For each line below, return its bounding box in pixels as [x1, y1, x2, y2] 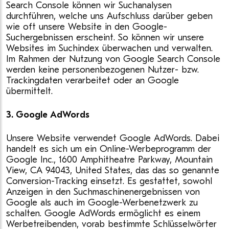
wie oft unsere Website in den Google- [6, 21, 167, 32]
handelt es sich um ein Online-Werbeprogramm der [6, 144, 211, 154]
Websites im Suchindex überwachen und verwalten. [6, 43, 213, 54]
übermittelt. [6, 86, 53, 97]
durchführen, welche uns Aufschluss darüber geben [6, 11, 213, 21]
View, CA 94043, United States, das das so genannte [6, 165, 219, 176]
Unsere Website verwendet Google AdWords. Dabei [6, 133, 219, 144]
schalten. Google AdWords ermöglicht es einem [6, 208, 200, 219]
